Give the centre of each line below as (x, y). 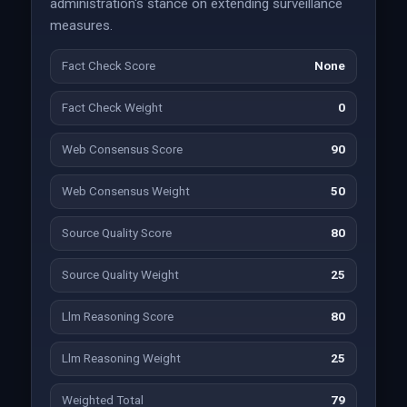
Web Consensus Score (122, 149)
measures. (81, 25)
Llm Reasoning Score (117, 317)
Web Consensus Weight (125, 191)
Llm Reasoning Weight (121, 358)
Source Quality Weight (120, 275)
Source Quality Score (116, 233)
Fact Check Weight (112, 108)
